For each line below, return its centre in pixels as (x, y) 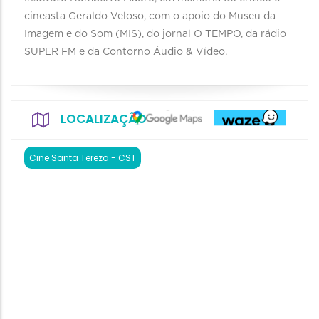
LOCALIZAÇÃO (104, 119)
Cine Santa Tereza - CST (83, 158)
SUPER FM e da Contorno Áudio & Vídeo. (126, 52)
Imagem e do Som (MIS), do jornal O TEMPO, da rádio (155, 34)
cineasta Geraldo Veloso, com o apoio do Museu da (150, 16)
